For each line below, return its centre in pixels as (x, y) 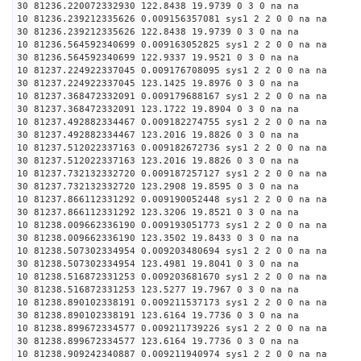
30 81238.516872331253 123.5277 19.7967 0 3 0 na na (158, 290)
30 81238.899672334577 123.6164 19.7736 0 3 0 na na (158, 341)
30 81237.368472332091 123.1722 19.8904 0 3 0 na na (158, 109)
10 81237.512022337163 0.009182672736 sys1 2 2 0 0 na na (172, 148)
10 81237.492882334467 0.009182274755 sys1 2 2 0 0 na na (172, 122)
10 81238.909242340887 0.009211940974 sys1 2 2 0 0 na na (172, 354)
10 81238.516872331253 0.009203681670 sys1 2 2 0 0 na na (172, 277)
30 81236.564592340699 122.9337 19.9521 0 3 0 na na (158, 58)
